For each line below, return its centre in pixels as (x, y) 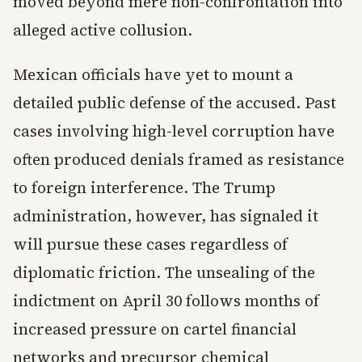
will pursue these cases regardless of (150, 244)
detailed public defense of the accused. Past (175, 103)
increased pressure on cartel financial (155, 329)
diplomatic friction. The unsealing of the (164, 273)
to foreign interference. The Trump (144, 188)
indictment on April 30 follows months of (166, 301)
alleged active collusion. (103, 30)
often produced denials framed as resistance (179, 160)
